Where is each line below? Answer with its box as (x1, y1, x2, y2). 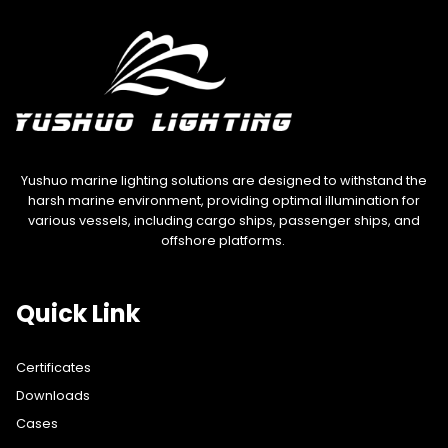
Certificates (16, 359, 91, 376)
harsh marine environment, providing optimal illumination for (28, 192, 420, 210)
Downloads (16, 387, 90, 404)
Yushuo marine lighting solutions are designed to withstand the (21, 172, 427, 190)
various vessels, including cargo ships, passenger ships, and (28, 212, 420, 230)
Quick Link (16, 297, 140, 330)
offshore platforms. (160, 232, 288, 250)
